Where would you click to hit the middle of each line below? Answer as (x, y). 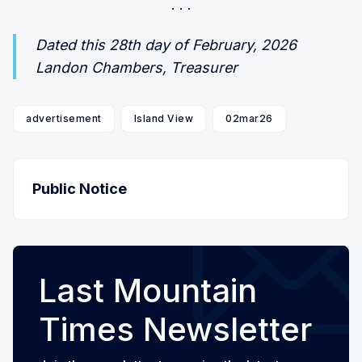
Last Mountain (148, 290)
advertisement (64, 118)
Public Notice (80, 188)
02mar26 (249, 118)
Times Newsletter (175, 329)
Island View (163, 118)
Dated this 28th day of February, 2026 (166, 44)
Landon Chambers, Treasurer (137, 67)
